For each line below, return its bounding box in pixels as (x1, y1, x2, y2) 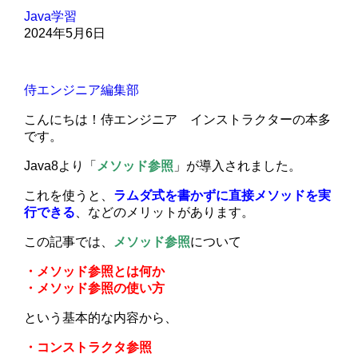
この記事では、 (24, 235, 114, 249)
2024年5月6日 (24, 26, 106, 41)
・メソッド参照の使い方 (24, 281, 165, 296)
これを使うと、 (24, 189, 114, 203)
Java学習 (24, 10, 78, 24)
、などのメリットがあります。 (75, 205, 255, 220)
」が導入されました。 (173, 159, 302, 173)
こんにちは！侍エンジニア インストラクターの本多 (24, 113, 332, 127)
